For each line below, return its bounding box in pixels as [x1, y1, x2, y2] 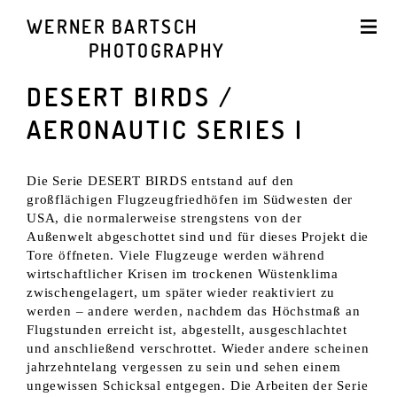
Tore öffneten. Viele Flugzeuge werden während [27, 246, 325, 262]
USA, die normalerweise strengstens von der [27, 209, 302, 225]
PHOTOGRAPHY [89, 38, 226, 63]
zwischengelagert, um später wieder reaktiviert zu [27, 284, 336, 300]
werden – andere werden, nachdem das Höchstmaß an [27, 302, 361, 318]
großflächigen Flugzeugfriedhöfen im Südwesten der [27, 191, 354, 206]
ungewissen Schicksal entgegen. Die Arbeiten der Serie [27, 377, 369, 393]
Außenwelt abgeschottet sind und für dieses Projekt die [27, 228, 370, 244]
